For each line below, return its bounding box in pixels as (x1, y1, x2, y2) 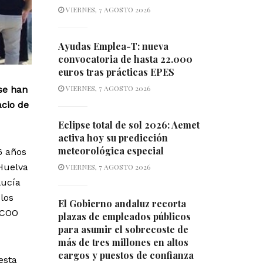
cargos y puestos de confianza (58, 249, 194, 262)
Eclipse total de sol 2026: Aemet (58, 119, 200, 131)
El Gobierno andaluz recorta (58, 197, 186, 210)
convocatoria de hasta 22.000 (58, 53, 193, 66)
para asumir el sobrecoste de (58, 223, 188, 236)
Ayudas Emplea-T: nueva (58, 40, 168, 53)
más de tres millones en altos (58, 236, 188, 249)
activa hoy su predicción (58, 131, 168, 144)
